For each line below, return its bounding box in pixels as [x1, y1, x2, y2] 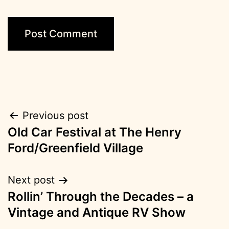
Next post [8, 174, 55, 187]
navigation [7, 130, 97, 153]
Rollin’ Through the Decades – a [8, 189, 194, 204]
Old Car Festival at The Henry [8, 125, 181, 140]
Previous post [22, 109, 88, 122]
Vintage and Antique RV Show [8, 205, 186, 220]
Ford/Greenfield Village [8, 141, 143, 156]
